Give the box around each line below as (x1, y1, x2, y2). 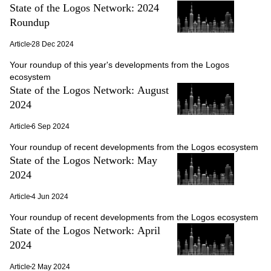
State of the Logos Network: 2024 (10, 2, 159, 14)
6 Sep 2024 (31, 122, 70, 131)
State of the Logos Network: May (10, 154, 157, 166)
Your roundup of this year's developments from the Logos (10, 60, 229, 70)
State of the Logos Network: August (10, 84, 169, 96)
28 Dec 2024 (31, 40, 74, 48)
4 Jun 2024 (31, 192, 68, 201)
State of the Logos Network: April (10, 224, 160, 237)
